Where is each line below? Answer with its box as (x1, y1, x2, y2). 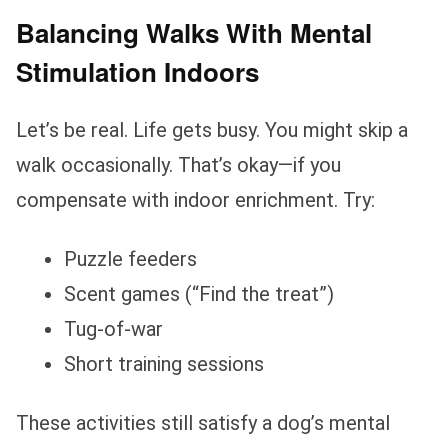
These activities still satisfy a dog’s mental (16, 410, 390, 435)
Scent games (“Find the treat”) (64, 281, 334, 306)
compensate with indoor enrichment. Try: (16, 187, 375, 212)
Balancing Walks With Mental (16, 13, 372, 51)
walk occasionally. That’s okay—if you (16, 152, 341, 177)
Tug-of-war (64, 316, 163, 341)
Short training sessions (64, 351, 264, 376)
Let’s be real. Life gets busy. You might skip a (16, 117, 408, 142)
